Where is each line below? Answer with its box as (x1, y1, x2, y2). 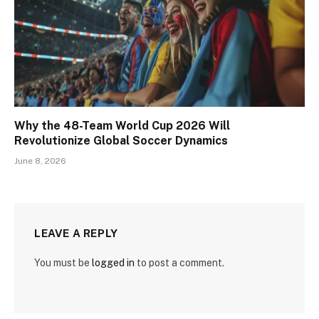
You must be (34, 257, 92, 269)
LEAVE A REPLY (34, 227, 118, 240)
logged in (92, 257, 135, 269)
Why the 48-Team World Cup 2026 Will (14, 119, 230, 133)
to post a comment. (135, 257, 224, 269)
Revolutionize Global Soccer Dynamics (14, 134, 228, 148)
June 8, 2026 (14, 156, 66, 167)
